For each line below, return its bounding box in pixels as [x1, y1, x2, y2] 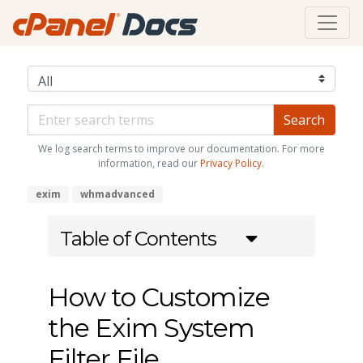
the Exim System [47, 311, 254, 344]
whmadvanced [79, 186, 155, 201]
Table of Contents [59, 226, 216, 250]
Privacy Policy [200, 156, 263, 170]
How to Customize [47, 280, 270, 313]
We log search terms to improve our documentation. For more [37, 141, 325, 156]
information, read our [98, 156, 201, 170]
